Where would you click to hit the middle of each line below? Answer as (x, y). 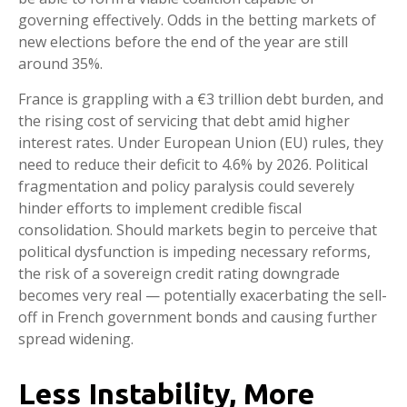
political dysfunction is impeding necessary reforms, (194, 252)
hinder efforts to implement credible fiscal (160, 208)
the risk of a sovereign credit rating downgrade (179, 274)
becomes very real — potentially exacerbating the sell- (203, 296)
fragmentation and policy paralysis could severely (186, 187)
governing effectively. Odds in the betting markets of (197, 20)
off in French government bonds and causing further (198, 318)
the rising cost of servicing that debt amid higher (184, 121)
